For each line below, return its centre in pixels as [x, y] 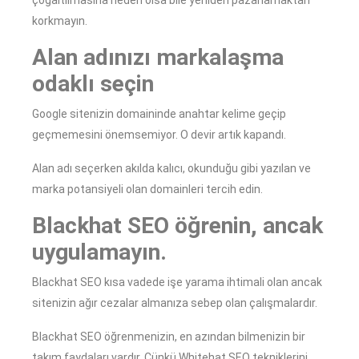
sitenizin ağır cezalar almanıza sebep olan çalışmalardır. [175, 303]
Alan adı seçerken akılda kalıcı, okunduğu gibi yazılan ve [171, 169]
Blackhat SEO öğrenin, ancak [177, 226]
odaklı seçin [93, 84]
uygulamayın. [99, 252]
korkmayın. [60, 21]
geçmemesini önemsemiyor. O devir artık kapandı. [159, 135]
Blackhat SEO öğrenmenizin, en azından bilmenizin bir [169, 337]
